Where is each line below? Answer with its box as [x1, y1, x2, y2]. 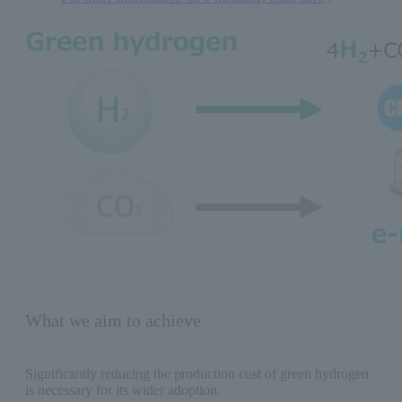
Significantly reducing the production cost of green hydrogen [25, 366, 369, 382]
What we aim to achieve [25, 310, 201, 331]
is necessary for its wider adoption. [25, 382, 221, 398]
